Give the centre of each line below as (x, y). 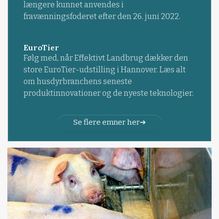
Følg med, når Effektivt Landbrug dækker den (106, 58)
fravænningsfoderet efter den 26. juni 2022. (102, 16)
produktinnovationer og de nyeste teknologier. (108, 93)
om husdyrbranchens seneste (77, 82)
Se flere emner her (106, 122)
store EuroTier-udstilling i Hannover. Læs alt (104, 70)
